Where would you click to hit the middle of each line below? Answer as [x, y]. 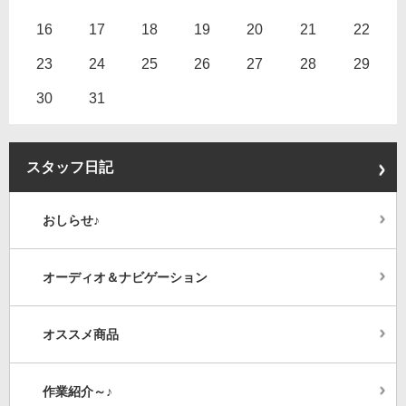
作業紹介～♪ [77, 391]
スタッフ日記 [70, 167]
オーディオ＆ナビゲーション [125, 277]
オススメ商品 [81, 334]
